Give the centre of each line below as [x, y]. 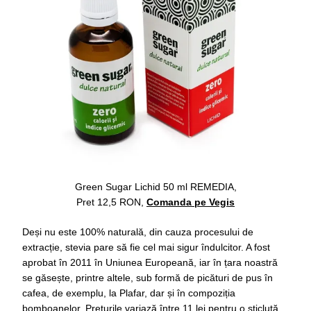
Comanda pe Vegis [191, 202]
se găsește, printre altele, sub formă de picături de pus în [148, 278]
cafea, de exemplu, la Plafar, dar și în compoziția [129, 293]
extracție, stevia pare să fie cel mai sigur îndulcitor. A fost [146, 247]
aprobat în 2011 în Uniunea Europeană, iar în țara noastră [150, 263]
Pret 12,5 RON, [111, 202]
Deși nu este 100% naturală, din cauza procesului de [138, 232]
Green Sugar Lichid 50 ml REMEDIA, [155, 187]
